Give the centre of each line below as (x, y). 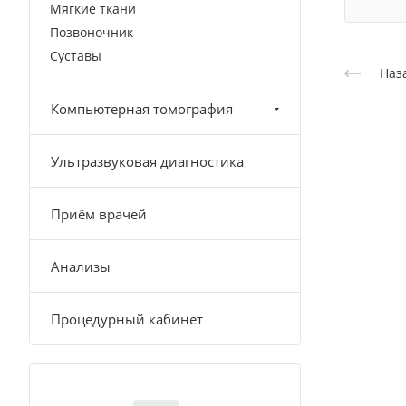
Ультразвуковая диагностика (147, 161)
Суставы (76, 56)
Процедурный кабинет (127, 319)
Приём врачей (99, 214)
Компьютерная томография (142, 109)
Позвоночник (92, 32)
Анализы (81, 266)
